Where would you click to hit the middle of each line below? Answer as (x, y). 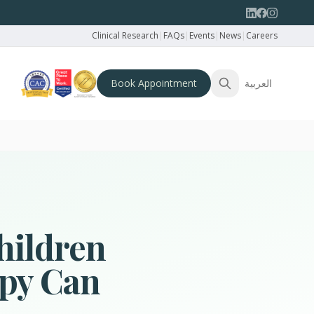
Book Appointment (154, 83)
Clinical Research (125, 35)
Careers (262, 35)
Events (202, 35)
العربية (258, 83)
